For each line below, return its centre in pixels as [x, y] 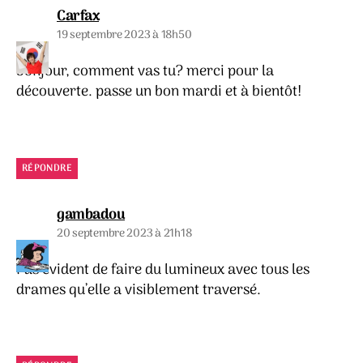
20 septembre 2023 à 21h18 [124, 233]
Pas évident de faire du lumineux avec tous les [163, 270]
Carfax [78, 17]
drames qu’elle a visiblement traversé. [139, 290]
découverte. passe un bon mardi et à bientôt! [159, 92]
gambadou [91, 215]
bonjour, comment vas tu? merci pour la [145, 72]
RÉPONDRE [47, 168]
